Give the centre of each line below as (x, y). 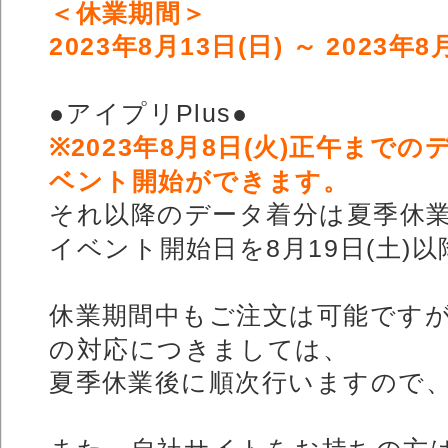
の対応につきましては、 (199, 348)
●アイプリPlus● (149, 113)
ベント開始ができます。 (199, 180)
